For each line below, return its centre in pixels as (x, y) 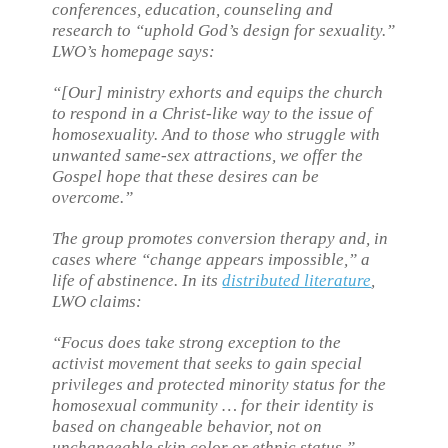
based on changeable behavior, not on (187, 426)
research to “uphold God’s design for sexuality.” (224, 30)
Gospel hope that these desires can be (186, 176)
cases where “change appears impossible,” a (211, 259)
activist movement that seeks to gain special (207, 363)
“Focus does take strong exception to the (197, 342)
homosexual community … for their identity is (213, 405)
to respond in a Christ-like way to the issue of (212, 113)
